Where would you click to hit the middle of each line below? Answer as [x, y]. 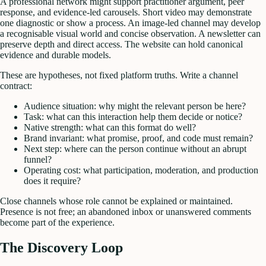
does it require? [52, 180]
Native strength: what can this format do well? [110, 127]
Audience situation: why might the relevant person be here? [135, 106]
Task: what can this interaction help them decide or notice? [133, 116]
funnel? [38, 159]
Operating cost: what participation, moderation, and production [141, 170]
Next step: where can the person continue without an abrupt [135, 148]
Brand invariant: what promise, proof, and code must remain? [138, 138]
